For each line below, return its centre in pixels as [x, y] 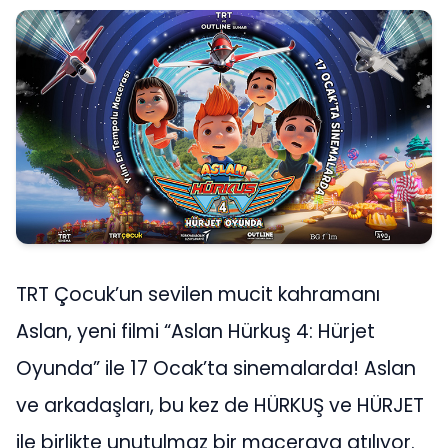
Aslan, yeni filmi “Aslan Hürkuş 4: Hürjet [195, 331]
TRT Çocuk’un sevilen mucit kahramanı [198, 294]
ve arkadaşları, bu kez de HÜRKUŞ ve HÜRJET [220, 405]
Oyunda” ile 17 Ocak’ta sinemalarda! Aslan [216, 368]
